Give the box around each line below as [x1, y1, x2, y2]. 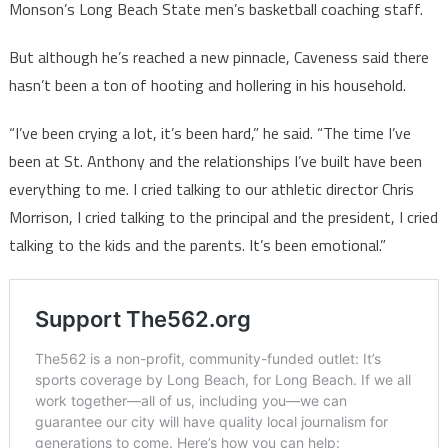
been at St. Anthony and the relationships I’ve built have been [8, 148, 422, 173]
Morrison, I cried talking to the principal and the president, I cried [8, 204, 438, 229]
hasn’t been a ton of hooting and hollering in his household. [8, 72, 406, 97]
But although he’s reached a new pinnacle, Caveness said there [8, 44, 429, 69]
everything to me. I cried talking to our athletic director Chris [8, 176, 414, 201]
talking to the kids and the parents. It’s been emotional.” [8, 232, 386, 257]
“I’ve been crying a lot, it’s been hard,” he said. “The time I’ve [8, 120, 411, 145]
